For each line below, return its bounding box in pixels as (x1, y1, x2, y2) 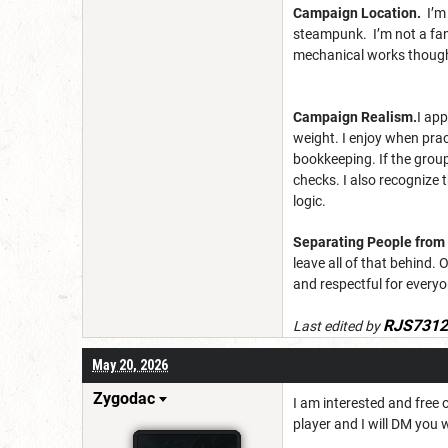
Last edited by (293, 317, 383, 334)
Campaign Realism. (293, 108, 417, 125)
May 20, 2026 (92, 356, 168, 373)
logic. (293, 192, 326, 209)
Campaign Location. (293, 4, 427, 21)
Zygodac (93, 388, 155, 408)
